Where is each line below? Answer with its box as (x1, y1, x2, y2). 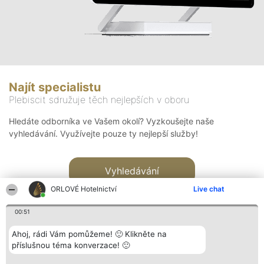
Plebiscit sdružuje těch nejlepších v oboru (9, 94, 189, 106)
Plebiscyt (111, 253, 144, 262)
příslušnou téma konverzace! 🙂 (12, 240, 130, 250)
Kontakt (173, 253, 200, 262)
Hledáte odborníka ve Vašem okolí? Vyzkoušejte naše (9, 116, 214, 127)
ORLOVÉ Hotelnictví (51, 184, 117, 193)
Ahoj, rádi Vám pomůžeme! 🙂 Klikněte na (12, 229, 167, 239)
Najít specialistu (9, 80, 101, 95)
